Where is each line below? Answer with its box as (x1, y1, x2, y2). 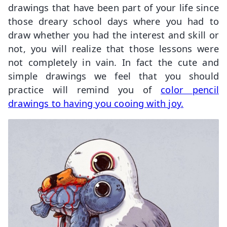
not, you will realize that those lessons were (8, 42, 219, 55)
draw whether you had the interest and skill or (8, 28, 219, 41)
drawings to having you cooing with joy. (8, 96, 184, 109)
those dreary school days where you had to (8, 14, 219, 27)
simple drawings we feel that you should (8, 69, 219, 82)
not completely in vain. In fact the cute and (8, 55, 219, 68)
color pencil (161, 83, 219, 96)
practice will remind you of (8, 83, 161, 96)
